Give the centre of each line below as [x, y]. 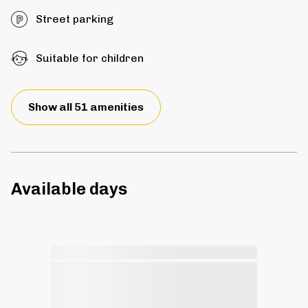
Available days [69, 189]
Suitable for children [90, 58]
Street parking [75, 19]
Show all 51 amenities [86, 107]
